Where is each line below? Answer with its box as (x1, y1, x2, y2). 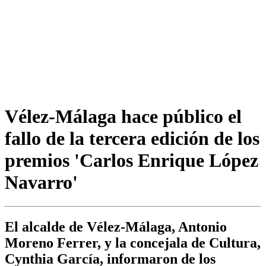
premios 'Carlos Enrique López (5, 149, 258, 171)
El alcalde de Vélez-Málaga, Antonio (5, 219, 227, 235)
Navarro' (5, 171, 78, 193)
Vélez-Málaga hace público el (5, 105, 242, 127)
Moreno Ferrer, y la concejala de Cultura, (5, 235, 261, 251)
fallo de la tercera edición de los (5, 127, 259, 149)
